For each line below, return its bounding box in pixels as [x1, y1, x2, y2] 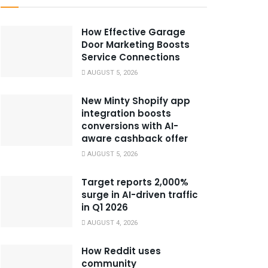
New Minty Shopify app [81, 94, 190, 107]
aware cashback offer [81, 132, 188, 145]
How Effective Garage [81, 25, 185, 38]
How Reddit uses [81, 244, 161, 257]
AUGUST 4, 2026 [86, 217, 138, 228]
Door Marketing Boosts [81, 38, 190, 51]
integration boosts [81, 106, 171, 120]
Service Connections [81, 50, 180, 63]
